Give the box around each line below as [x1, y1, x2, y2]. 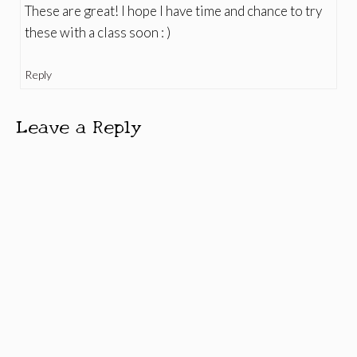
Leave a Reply [16, 110, 142, 139]
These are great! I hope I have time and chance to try [25, 2, 322, 19]
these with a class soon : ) [25, 23, 171, 41]
